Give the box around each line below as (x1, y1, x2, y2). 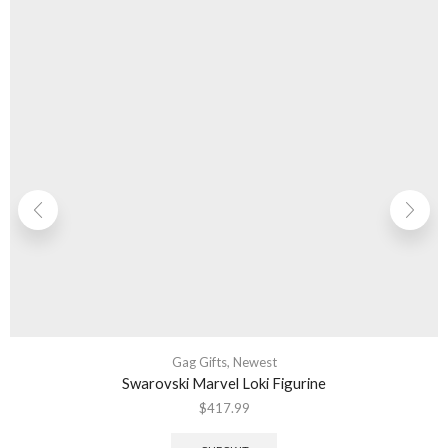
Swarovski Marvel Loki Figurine (122, 373, 326, 392)
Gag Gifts (171, 353, 227, 370)
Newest (232, 353, 277, 370)
